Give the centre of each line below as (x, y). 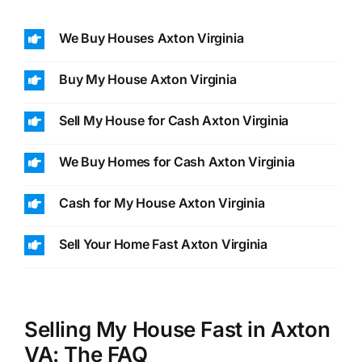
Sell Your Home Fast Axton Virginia (163, 244)
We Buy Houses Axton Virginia (151, 38)
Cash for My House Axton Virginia (162, 202)
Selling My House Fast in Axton (177, 329)
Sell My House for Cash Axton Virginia (174, 120)
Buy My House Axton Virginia (147, 79)
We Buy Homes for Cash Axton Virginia (177, 161)
